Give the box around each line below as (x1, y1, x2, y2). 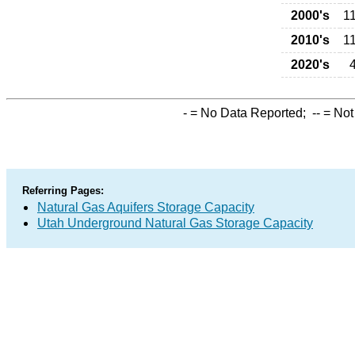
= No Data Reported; (187, 106, 312, 120)
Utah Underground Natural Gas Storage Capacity (37, 216, 313, 230)
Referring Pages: (22, 185, 104, 197)
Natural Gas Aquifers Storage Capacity (37, 200, 254, 214)
